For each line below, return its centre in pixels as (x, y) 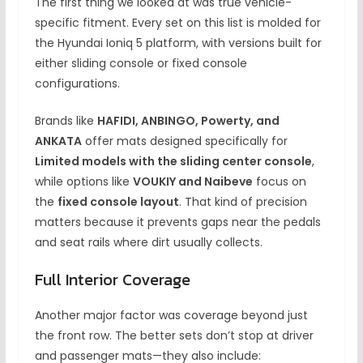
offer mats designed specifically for (184, 141)
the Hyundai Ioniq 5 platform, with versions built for (178, 43)
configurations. (77, 84)
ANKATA (58, 141)
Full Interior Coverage (112, 280)
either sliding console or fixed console (141, 64)
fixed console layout (118, 202)
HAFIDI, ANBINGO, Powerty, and (188, 121)
